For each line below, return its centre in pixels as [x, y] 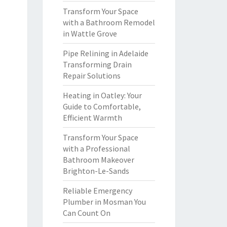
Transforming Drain [97, 64]
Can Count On [86, 213]
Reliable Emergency [97, 191]
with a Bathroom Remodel [109, 22]
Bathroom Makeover [98, 160]
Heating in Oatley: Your [102, 95]
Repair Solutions [91, 75]
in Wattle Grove [90, 33]
